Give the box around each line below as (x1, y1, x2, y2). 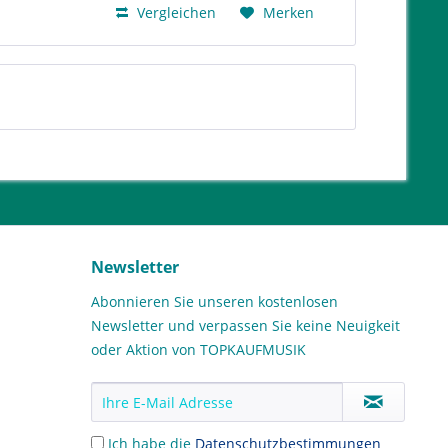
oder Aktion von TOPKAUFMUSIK (91, 340, 306, 360)
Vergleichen (133, 3, 217, 23)
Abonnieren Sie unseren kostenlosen (91, 292, 338, 312)
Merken (263, 3, 315, 23)
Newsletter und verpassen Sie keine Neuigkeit (91, 316, 400, 336)
